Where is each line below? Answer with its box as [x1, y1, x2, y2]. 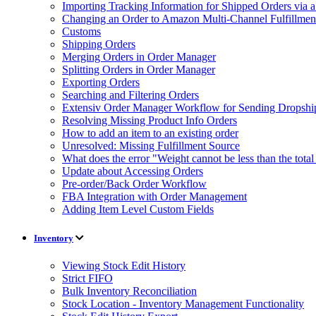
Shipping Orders [62, 37, 135, 50]
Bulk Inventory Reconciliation [62, 284, 197, 297]
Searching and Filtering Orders [62, 88, 199, 101]
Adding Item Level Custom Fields [62, 202, 214, 215]
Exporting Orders [62, 75, 140, 88]
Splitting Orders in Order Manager [62, 63, 215, 75]
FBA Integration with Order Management [62, 190, 247, 202]
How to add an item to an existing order [62, 126, 238, 139]
